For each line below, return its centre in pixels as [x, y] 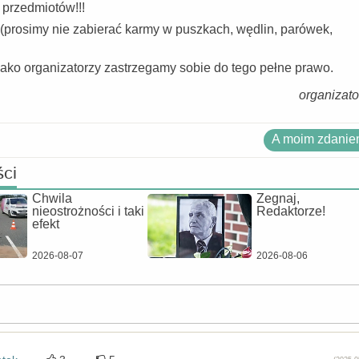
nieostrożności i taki [88, 211]
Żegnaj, [278, 198]
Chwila [52, 198]
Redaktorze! [291, 211]
